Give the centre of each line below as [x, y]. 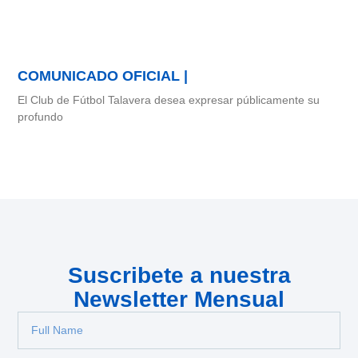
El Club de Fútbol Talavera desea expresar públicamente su [169, 99]
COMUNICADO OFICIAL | [103, 76]
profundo [41, 116]
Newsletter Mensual [179, 299]
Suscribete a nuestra [179, 275]
